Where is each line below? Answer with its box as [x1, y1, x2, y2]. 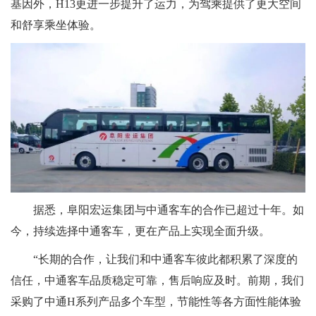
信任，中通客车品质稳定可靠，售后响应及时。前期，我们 [11, 274, 304, 287]
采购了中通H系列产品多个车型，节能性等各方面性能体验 [11, 296, 301, 308]
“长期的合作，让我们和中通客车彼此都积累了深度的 [33, 253, 298, 266]
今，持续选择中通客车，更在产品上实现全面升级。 [11, 225, 270, 238]
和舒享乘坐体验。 [11, 18, 101, 31]
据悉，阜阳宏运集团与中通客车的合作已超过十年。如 [33, 204, 304, 217]
